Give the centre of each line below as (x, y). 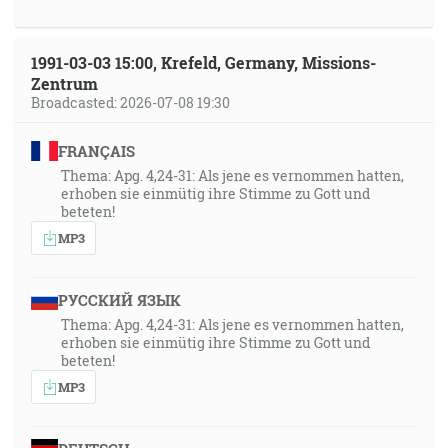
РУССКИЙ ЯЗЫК (119, 300)
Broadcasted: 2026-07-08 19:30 (130, 102)
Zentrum (64, 83)
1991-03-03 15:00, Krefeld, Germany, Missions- (203, 62)
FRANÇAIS (96, 151)
